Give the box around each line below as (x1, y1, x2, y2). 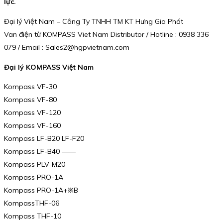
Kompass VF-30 (4, 82, 57, 92)
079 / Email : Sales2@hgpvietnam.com (4, 43, 129, 52)
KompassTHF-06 (4, 199, 59, 208)
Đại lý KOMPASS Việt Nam (4, 62, 94, 72)
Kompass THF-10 (4, 212, 61, 221)
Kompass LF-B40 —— (4, 147, 76, 156)
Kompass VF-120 (4, 108, 61, 117)
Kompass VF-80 (4, 95, 57, 105)
